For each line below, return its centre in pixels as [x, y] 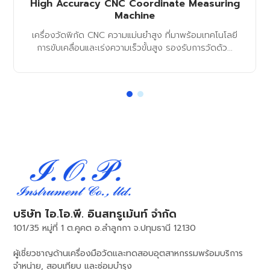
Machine [135, 16]
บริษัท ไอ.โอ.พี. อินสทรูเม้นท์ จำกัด [95, 214]
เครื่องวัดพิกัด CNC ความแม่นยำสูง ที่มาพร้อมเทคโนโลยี [135, 36]
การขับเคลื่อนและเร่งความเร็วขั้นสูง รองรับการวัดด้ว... [135, 48]
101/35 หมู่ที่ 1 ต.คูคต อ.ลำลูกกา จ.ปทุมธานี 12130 [105, 228]
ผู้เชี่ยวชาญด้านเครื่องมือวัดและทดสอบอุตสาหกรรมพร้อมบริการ [128, 253]
